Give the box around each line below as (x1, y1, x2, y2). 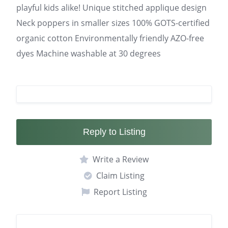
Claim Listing (96, 170, 145, 181)
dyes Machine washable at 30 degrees (16, 48, 161, 59)
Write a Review (93, 154, 149, 165)
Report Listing (93, 186, 147, 197)
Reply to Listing (82, 127, 146, 137)
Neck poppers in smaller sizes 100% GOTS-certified (16, 17, 210, 28)
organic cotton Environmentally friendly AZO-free (16, 33, 204, 44)
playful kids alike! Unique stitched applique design (16, 2, 207, 13)
